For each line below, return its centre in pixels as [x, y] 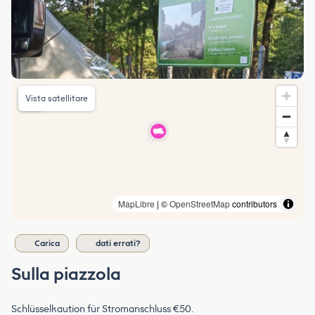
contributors [253, 203]
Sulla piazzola [66, 274]
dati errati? [118, 243]
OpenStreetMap [200, 203]
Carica [47, 243]
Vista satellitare [57, 98]
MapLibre [136, 203]
